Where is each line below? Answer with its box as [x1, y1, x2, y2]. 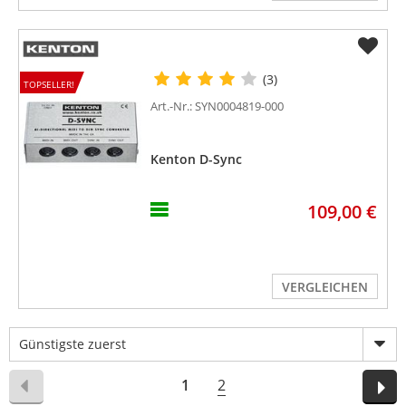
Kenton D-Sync [150, 150, 243, 168]
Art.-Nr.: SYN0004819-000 [150, 97, 285, 114]
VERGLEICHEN [281, 277, 368, 295]
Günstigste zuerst [19, 335, 126, 353]
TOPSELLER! [23, 77, 74, 91]
